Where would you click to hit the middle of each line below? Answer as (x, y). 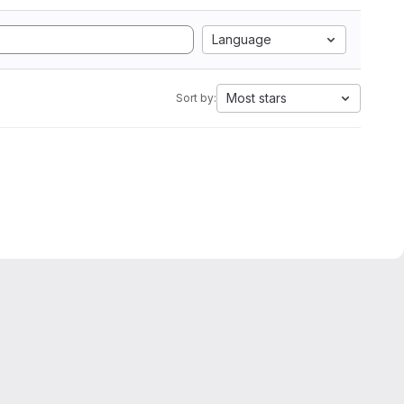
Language (242, 39)
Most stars (257, 98)
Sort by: (196, 98)
